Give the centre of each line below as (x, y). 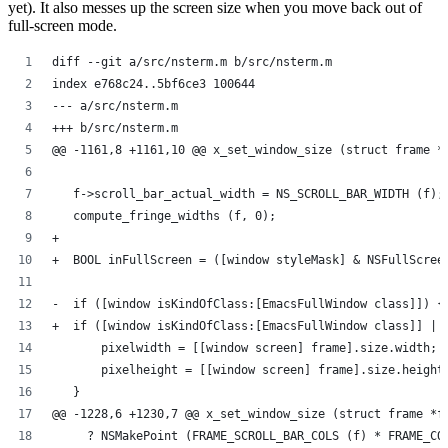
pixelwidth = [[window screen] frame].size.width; (244, 348)
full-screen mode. (62, 26)
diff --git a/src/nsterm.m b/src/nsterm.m (192, 62)
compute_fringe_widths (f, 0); (164, 216)
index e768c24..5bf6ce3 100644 (153, 84)
